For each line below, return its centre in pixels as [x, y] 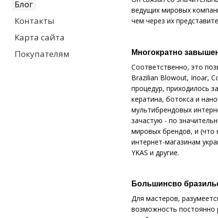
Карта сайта [40, 37]
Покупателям [42, 54]
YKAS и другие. [155, 152]
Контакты [35, 21]
